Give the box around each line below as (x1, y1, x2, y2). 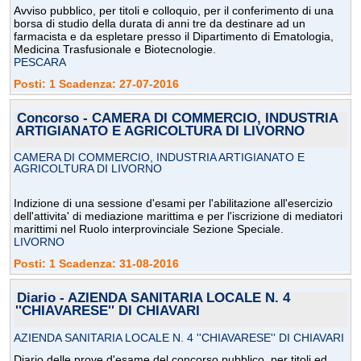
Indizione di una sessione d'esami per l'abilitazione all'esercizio (14, 197, 333, 210)
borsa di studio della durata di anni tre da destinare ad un (14, 17, 305, 31)
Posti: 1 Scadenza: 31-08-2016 (14, 257, 179, 271)
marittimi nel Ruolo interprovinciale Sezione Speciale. (14, 222, 284, 236)
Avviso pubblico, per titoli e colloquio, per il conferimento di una (14, 4, 334, 18)
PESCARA (14, 56, 66, 69)
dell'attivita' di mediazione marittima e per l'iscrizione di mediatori (14, 210, 342, 223)
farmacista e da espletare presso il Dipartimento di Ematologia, (14, 30, 334, 44)
